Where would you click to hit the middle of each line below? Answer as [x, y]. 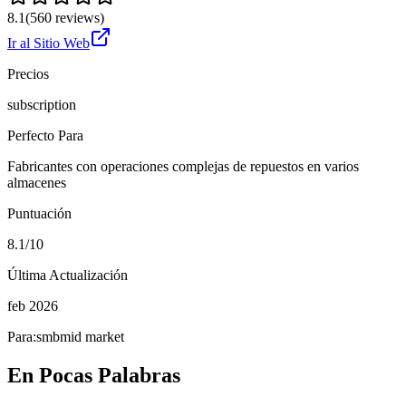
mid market [92, 336]
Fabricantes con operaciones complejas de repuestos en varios [183, 166]
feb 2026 [33, 305]
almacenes [37, 182]
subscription [42, 104]
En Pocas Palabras [94, 375]
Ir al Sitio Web [48, 43]
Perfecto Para [45, 135]
